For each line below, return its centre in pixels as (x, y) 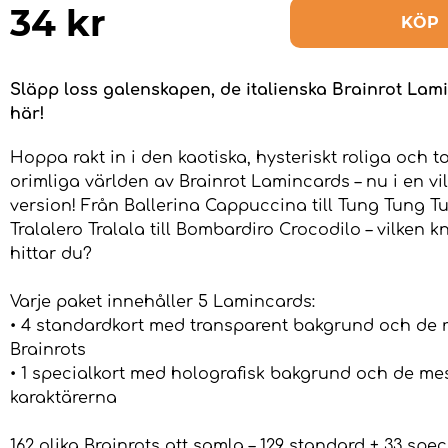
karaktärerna (63, 398)
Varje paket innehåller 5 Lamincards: (162, 302)
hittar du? (51, 254)
